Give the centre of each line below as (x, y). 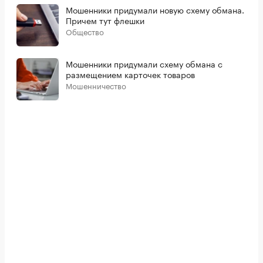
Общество (85, 31)
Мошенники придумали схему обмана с (144, 63)
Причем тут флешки (105, 20)
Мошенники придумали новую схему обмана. (155, 9)
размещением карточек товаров (130, 74)
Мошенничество (96, 85)
